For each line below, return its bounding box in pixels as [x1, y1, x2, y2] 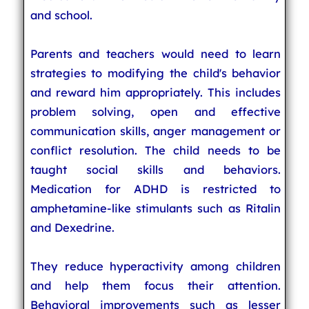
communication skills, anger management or [30, 123, 281, 138]
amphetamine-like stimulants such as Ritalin [30, 201, 281, 215]
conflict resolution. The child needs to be [30, 143, 281, 157]
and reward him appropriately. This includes [30, 85, 281, 99]
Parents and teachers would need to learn [30, 46, 281, 61]
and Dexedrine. [30, 220, 114, 235]
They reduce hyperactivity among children [30, 259, 281, 273]
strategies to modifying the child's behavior [30, 66, 281, 80]
